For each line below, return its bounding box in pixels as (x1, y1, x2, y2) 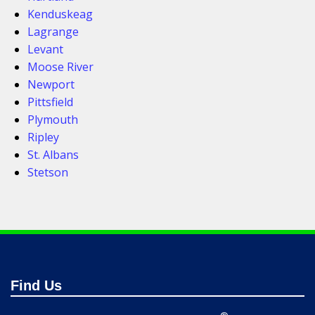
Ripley (27, 129, 59, 145)
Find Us (11, 278, 62, 294)
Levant (27, 41, 63, 57)
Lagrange (27, 23, 79, 39)
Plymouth (27, 111, 78, 127)
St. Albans (27, 146, 79, 162)
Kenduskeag (27, 6, 93, 22)
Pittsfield (27, 94, 73, 110)
